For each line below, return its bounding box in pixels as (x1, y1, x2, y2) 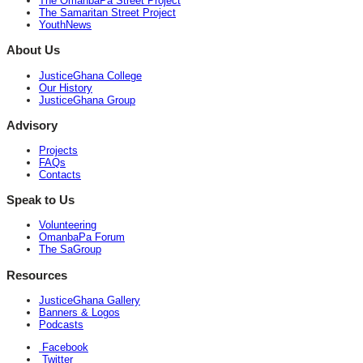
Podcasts (39, 318, 83, 331)
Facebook (39, 340, 88, 353)
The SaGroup (39, 243, 101, 256)
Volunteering (39, 219, 96, 232)
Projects (39, 143, 78, 156)
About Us (6, 43, 60, 58)
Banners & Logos (39, 305, 120, 318)
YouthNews (39, 19, 92, 32)
